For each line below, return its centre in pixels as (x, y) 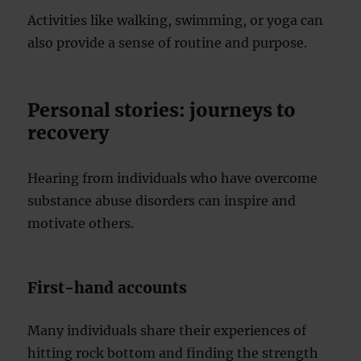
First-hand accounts (108, 288)
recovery (68, 133)
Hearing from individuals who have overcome (173, 178)
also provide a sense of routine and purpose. (168, 43)
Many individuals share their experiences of (167, 330)
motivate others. (81, 223)
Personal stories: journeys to (162, 110)
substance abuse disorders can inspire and (162, 201)
